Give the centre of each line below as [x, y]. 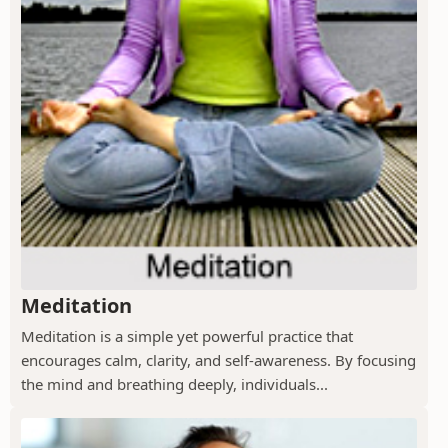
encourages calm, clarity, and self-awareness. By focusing [218, 359]
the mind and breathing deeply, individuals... [174, 383]
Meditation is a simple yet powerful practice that [187, 335]
